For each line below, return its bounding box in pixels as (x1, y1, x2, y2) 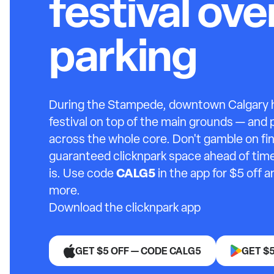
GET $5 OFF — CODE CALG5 (75, 244, 201, 257)
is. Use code (49, 165, 116, 181)
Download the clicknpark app (49, 199, 201, 215)
